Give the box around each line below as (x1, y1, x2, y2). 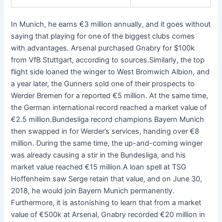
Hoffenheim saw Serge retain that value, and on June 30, (11, 174, 203, 183)
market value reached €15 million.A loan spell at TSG (11, 162, 187, 171)
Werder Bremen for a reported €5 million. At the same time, (11, 91, 209, 100)
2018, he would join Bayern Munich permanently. (11, 186, 175, 195)
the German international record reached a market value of (11, 103, 207, 112)
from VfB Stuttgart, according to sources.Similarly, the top (11, 55, 205, 64)
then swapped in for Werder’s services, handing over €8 (11, 126, 200, 136)
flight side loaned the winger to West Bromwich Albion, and (11, 67, 210, 76)
